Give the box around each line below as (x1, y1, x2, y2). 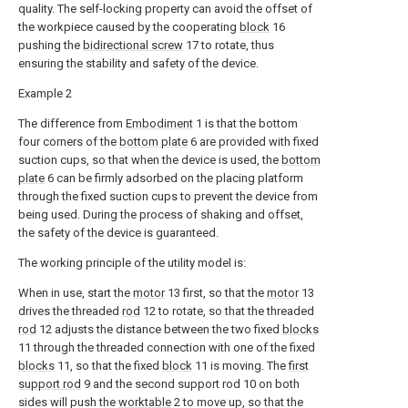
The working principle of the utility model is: (18, 255, 246, 270)
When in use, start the (18, 285, 133, 300)
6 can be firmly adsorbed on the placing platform (45, 170, 303, 185)
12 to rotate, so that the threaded (140, 303, 314, 318)
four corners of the (18, 134, 119, 148)
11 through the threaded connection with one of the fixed (18, 340, 315, 354)
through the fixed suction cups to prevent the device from (18, 189, 318, 203)
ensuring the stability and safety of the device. (18, 56, 259, 70)
